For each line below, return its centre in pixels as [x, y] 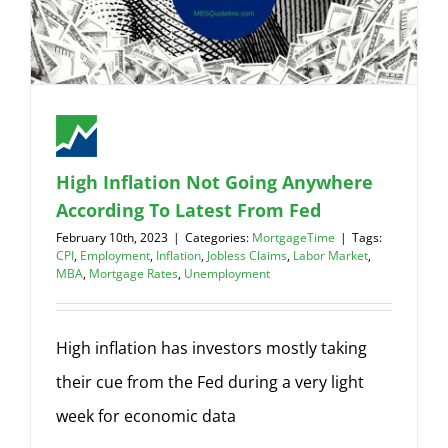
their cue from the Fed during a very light [210, 382]
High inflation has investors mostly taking [211, 348]
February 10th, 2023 [112, 237]
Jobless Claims [247, 255]
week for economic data [146, 416]
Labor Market [330, 255]
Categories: [218, 237]
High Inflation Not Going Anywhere [214, 182]
